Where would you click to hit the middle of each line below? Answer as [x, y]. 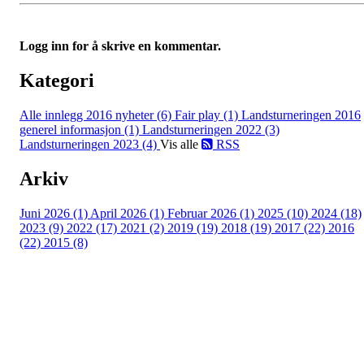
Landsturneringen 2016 [301, 115]
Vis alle [181, 145]
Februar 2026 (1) [212, 214]
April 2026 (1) [129, 214]
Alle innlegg [53, 115]
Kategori [57, 81]
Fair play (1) [208, 115]
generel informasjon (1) [81, 130]
